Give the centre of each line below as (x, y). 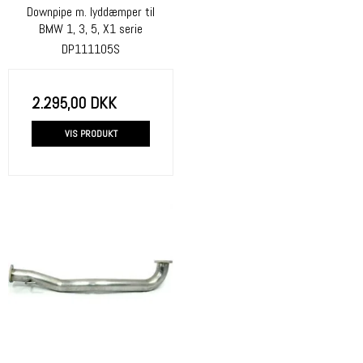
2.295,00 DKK (74, 102)
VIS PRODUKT (91, 133)
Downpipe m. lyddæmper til (91, 12)
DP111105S (91, 49)
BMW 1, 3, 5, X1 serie (91, 29)
